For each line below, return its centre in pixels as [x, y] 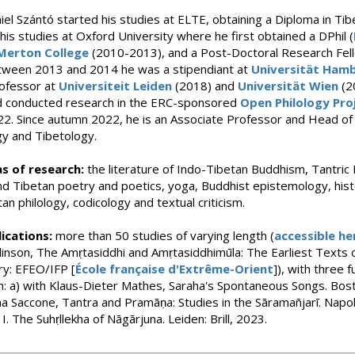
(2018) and [205, 86]
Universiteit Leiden [115, 86]
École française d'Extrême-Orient [174, 269]
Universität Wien [288, 86]
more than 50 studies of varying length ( [163, 235]
